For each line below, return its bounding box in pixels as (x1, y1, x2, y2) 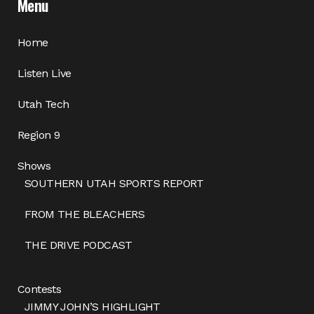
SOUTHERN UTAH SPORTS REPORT (25, 177, 204, 190)
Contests (18, 282, 62, 296)
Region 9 (18, 128, 60, 142)
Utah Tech (18, 97, 69, 111)
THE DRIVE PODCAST (25, 238, 132, 252)
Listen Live (18, 67, 71, 80)
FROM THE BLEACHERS (25, 207, 145, 221)
